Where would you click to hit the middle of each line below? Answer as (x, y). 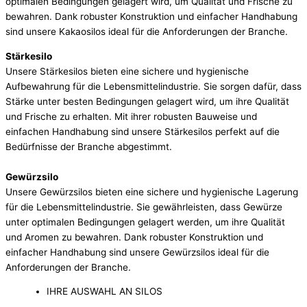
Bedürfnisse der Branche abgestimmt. (89, 146)
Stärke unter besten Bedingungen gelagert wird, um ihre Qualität (147, 101)
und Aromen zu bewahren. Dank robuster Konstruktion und (134, 237)
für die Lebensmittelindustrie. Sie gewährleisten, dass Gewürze (144, 207)
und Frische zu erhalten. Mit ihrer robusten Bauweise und (131, 116)
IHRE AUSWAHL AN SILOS (105, 292)
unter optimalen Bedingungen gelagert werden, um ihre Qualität (145, 222)
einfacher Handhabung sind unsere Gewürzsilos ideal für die (137, 252)
